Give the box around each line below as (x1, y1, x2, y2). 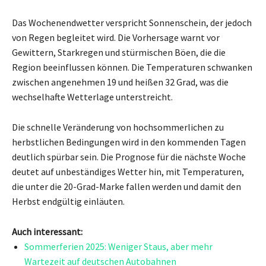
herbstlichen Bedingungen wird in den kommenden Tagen (12, 135, 246, 148)
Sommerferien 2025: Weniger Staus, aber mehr (24, 240, 213, 252)
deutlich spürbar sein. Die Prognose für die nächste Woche (12, 150, 246, 163)
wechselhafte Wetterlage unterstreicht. (12, 90, 173, 103)
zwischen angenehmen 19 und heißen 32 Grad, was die (12, 75, 229, 88)
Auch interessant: (12, 225, 83, 237)
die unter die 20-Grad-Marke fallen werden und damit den (12, 180, 241, 192)
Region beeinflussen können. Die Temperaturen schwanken (12, 61, 252, 73)
